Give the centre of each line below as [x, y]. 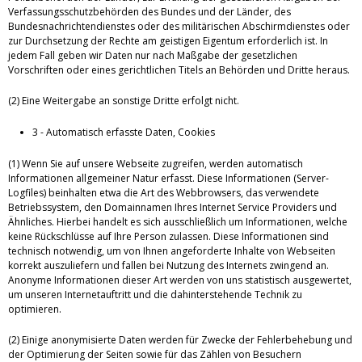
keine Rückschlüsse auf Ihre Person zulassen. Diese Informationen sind [168, 237]
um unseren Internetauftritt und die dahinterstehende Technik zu [155, 295]
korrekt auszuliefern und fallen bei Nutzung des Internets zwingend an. [168, 266]
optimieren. [35, 309]
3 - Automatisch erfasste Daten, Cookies [124, 133]
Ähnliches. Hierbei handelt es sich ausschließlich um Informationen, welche [178, 222]
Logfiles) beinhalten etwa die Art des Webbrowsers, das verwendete [164, 193]
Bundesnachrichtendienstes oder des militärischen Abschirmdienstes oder [179, 27]
